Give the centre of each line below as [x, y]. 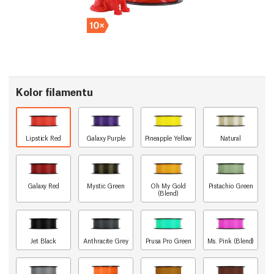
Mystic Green [106, 186]
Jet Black [43, 241]
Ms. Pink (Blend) [231, 241]
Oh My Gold [168, 186]
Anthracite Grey [106, 241]
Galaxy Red [43, 186]
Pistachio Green [231, 186]
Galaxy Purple [106, 138]
